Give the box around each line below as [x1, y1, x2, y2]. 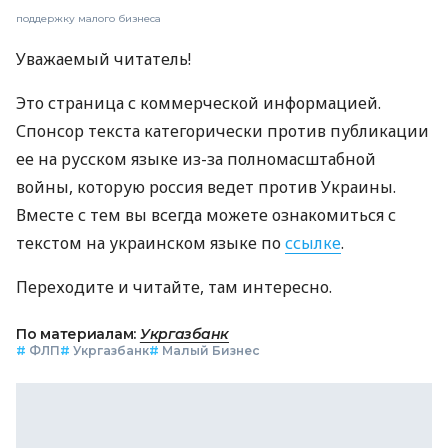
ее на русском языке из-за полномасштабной [16, 147, 376, 170]
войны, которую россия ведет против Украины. [16, 175, 396, 198]
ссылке [285, 231, 341, 254]
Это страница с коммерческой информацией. [16, 91, 381, 114]
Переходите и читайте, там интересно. [16, 275, 332, 298]
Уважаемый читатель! [16, 47, 191, 70]
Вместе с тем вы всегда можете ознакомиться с [16, 203, 396, 226]
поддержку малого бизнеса [16, 11, 161, 25]
